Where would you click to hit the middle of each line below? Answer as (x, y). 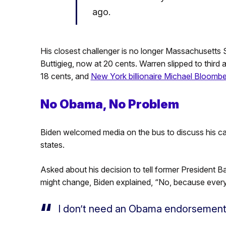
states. (52, 145)
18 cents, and (65, 76)
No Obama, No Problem (109, 104)
